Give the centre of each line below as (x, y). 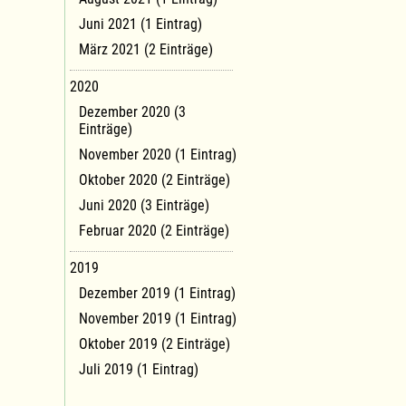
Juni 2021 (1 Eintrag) (140, 24)
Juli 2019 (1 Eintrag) (139, 369)
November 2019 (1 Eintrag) (158, 318)
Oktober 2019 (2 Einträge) (155, 343)
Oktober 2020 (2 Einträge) (155, 179)
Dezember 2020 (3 (132, 111)
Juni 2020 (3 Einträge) (144, 205)
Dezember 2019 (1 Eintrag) (157, 293)
